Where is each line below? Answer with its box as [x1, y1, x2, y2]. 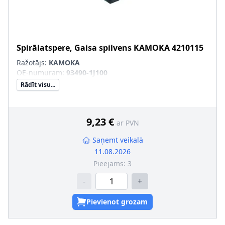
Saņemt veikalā [92, 135, 143, 145]
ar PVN [116, 118, 139, 128]
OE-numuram [17, 68, 62, 77]
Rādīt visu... [21, 80, 55, 89]
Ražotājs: [17, 58, 49, 67]
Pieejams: [93, 159, 128, 168]
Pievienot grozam [86, 197, 148, 206]
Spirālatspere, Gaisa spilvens [17, 42, 132, 53]
